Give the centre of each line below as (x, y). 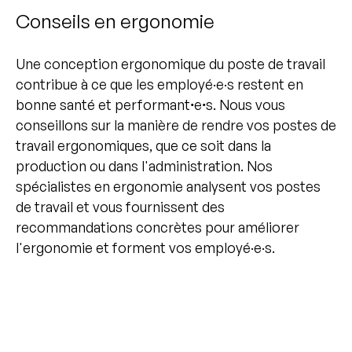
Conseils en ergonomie (115, 21)
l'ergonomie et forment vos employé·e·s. (145, 248)
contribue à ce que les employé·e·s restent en (159, 84)
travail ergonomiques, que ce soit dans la (143, 146)
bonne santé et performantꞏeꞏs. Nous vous (150, 105)
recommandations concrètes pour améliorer (158, 227)
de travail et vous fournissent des (120, 207)
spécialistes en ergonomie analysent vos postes (168, 187)
